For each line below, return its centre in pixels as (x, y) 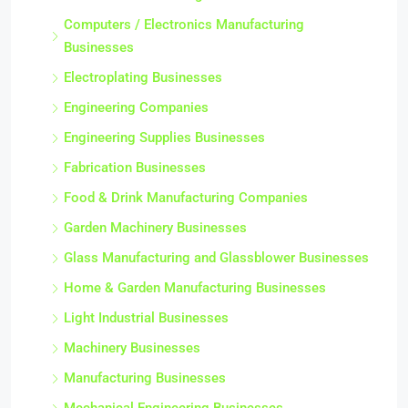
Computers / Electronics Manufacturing (184, 25)
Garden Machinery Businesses (155, 228)
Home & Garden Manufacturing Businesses (195, 288)
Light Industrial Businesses (146, 318)
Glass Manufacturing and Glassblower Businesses (216, 258)
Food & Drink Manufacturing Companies (186, 198)
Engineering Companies (136, 108)
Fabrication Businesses (135, 168)
